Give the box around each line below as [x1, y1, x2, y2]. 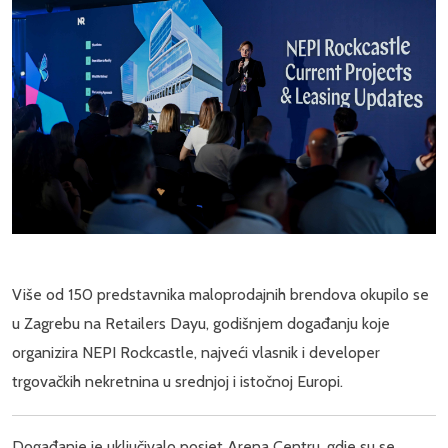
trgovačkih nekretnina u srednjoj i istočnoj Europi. [12, 372, 347, 392]
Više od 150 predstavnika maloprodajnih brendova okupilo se [12, 285, 429, 305]
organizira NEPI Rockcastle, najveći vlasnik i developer [12, 343, 380, 363]
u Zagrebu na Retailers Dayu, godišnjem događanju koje [12, 314, 390, 334]
